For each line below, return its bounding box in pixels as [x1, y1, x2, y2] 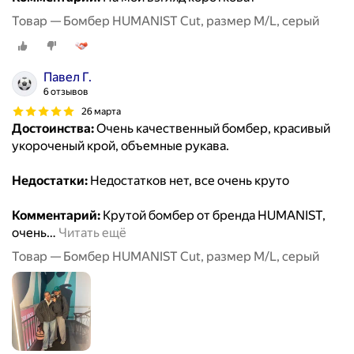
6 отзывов [43, 86, 88, 98]
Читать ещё [58, 225, 126, 241]
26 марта [81, 105, 121, 117]
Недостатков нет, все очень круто [88, 173, 289, 189]
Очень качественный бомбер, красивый [94, 121, 330, 137]
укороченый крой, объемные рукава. [12, 138, 229, 154]
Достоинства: [12, 121, 94, 137]
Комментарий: [12, 208, 100, 224]
